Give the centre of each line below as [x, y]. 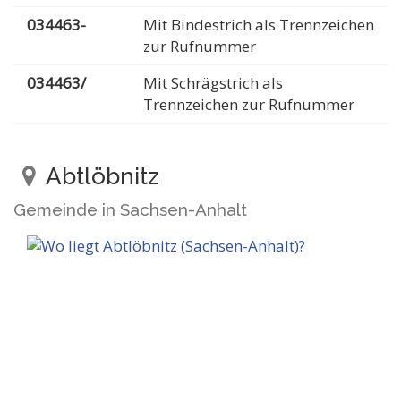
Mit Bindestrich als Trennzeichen [259, 25]
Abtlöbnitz [100, 176]
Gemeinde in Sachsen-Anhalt [130, 209]
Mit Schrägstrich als [213, 83]
